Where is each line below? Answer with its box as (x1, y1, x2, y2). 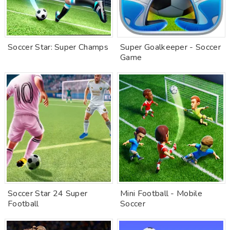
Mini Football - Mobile (120, 188, 203, 199)
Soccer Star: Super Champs (8, 42, 108, 53)
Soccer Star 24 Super (8, 188, 88, 199)
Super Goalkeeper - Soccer (120, 42, 221, 53)
